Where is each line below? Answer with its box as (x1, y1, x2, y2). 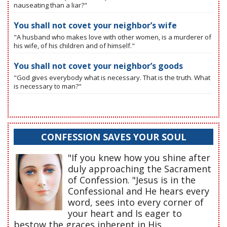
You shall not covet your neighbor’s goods (14, 60, 183, 72)
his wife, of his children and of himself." (14, 41, 135, 51)
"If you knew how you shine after (68, 152, 210, 164)
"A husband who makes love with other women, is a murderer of (14, 32, 211, 42)
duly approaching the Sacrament (68, 163, 211, 175)
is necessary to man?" (14, 82, 82, 91)
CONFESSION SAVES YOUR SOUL (41, 131, 186, 143)
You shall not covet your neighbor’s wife (14, 20, 177, 31)
